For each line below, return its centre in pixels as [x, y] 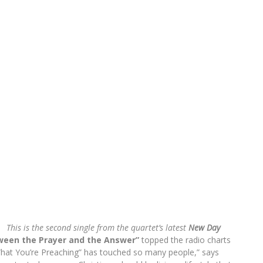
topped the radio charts [185, 240]
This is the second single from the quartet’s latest [97, 227]
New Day [204, 227]
